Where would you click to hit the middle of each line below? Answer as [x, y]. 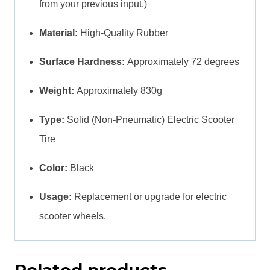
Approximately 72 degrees [182, 61]
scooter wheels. [73, 216]
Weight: [57, 90]
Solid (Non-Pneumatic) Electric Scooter [149, 119]
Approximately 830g [118, 90]
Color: [53, 168]
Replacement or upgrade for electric [149, 196]
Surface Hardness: [82, 61]
